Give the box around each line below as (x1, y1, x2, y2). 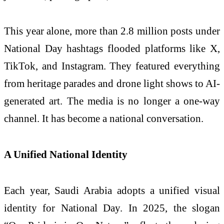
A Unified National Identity (4, 148, 127, 160)
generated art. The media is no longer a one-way (4, 95, 220, 107)
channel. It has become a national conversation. (4, 112, 203, 124)
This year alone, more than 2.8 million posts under (4, 25, 220, 37)
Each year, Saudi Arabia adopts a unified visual (4, 184, 220, 196)
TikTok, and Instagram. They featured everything (4, 60, 220, 72)
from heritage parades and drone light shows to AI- (4, 77, 220, 89)
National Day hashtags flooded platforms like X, (4, 42, 220, 54)
